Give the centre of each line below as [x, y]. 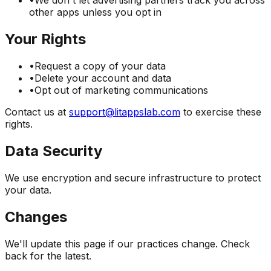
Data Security [54, 151]
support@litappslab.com [125, 112]
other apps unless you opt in [95, 12]
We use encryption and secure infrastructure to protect [133, 178]
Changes [36, 217]
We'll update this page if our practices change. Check [127, 243]
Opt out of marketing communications [121, 90]
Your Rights [45, 39]
